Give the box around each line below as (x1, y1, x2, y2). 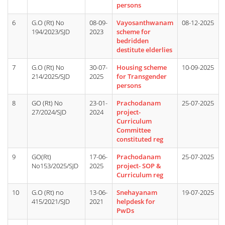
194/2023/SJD (32, 27, 70, 36)
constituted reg (117, 135, 163, 144)
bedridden (117, 36, 149, 45)
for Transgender (117, 72, 167, 81)
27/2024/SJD (32, 107, 66, 117)
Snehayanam (117, 188, 157, 197)
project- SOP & (117, 161, 161, 170)
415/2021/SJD (32, 197, 70, 206)
